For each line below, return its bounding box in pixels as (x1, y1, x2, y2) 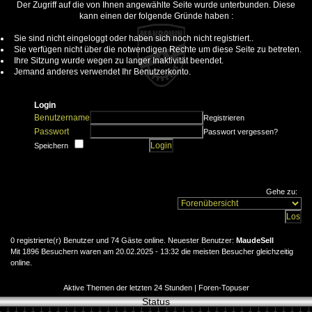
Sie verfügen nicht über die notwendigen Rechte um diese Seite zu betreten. (14, 44, 302, 54)
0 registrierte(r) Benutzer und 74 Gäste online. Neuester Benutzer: (10, 235, 236, 244)
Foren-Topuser (198, 283, 249, 292)
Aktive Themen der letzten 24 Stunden (63, 283, 192, 292)
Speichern (34, 141, 68, 150)
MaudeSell (236, 235, 274, 244)
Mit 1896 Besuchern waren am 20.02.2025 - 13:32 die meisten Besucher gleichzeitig (10, 247, 293, 256)
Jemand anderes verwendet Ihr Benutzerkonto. (14, 66, 191, 77)
